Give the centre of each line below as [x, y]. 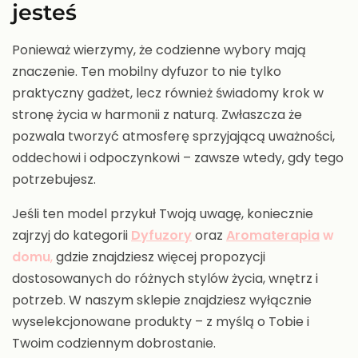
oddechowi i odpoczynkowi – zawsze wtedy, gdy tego [178, 158]
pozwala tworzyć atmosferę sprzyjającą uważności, [173, 137]
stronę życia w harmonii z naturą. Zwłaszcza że [157, 115]
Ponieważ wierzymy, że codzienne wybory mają [159, 50]
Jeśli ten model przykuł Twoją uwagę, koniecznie [163, 214]
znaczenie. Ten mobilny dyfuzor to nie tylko [147, 72]
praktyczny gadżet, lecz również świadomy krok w [168, 93]
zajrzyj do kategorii [72, 236]
